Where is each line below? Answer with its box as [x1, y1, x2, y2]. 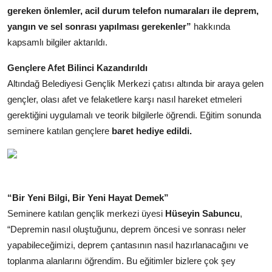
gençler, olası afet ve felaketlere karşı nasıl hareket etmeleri [7, 93, 242, 104]
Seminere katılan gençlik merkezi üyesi [7, 208, 165, 219]
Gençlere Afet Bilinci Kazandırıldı [7, 62, 148, 73]
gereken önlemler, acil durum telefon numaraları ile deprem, [7, 5, 259, 16]
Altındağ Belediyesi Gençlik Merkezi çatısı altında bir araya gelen [7, 78, 263, 89]
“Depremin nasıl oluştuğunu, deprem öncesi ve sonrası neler [7, 223, 246, 234]
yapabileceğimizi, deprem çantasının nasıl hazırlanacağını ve [7, 239, 248, 250]
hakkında [191, 21, 230, 32]
